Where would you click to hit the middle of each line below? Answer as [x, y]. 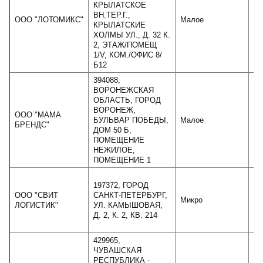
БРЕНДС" [32, 125]
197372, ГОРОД [121, 185]
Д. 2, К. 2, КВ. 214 [125, 215]
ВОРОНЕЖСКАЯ [124, 90]
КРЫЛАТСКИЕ [119, 25]
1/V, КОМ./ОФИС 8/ [128, 55]
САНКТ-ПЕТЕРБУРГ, [130, 195]
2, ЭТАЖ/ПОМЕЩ [125, 45]
